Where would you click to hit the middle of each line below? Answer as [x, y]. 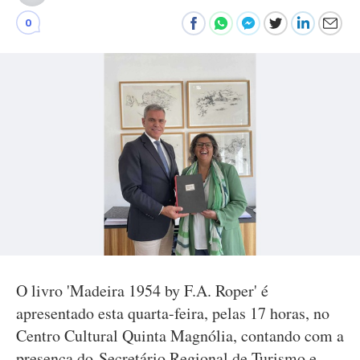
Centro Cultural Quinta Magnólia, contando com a [180, 335]
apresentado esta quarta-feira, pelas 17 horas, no [173, 313]
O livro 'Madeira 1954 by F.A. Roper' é [142, 290]
